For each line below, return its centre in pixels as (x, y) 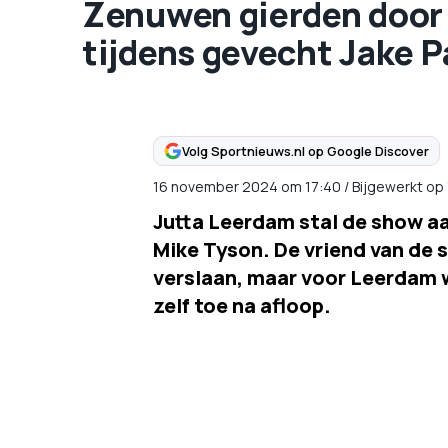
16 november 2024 (215, 186)
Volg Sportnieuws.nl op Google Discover (305, 150)
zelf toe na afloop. (241, 305)
